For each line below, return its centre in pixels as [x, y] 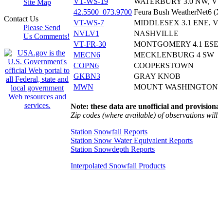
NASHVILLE [156, 33]
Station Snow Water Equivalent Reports [132, 140]
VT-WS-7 [89, 22]
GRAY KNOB [157, 76]
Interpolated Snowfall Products [118, 165]
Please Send [42, 27]
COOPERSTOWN [164, 65]
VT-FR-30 [90, 44]
